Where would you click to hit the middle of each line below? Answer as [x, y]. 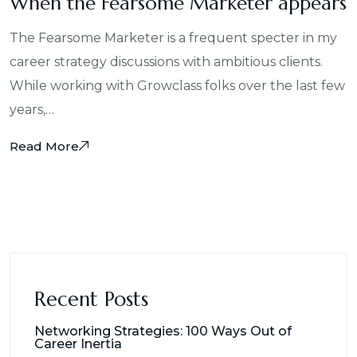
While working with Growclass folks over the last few [177, 85]
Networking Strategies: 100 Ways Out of [163, 331]
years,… [32, 109]
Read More [44, 146]
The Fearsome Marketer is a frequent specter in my [173, 37]
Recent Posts [91, 299]
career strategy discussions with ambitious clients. [166, 61]
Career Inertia [78, 343]
